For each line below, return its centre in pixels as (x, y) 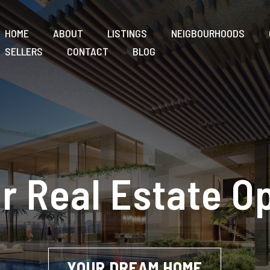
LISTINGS (127, 33)
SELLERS (24, 51)
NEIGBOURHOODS (208, 33)
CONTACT (87, 51)
